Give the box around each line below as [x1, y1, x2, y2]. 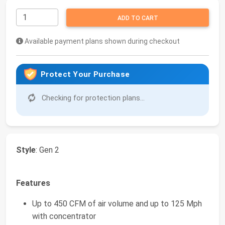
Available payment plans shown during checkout [23, 37, 180, 46]
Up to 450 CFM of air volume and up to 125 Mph [32, 199, 202, 209]
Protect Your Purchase [41, 69, 130, 79]
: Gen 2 [36, 145, 59, 155]
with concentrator [32, 211, 96, 221]
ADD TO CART [117, 15, 158, 22]
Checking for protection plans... [40, 93, 145, 103]
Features [16, 178, 50, 188]
